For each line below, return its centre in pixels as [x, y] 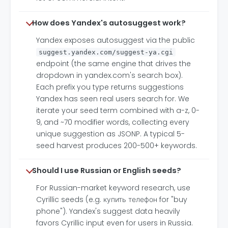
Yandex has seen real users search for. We [113, 98]
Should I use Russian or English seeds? [107, 170]
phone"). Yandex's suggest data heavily [108, 211]
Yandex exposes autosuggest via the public [116, 40]
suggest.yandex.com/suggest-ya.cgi [106, 52]
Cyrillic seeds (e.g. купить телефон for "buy [112, 199]
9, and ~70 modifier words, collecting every [113, 122]
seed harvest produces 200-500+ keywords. [117, 145]
